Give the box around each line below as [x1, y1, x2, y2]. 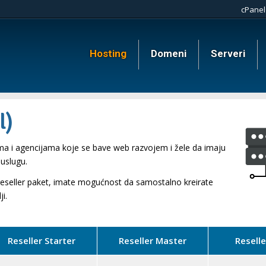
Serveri [211, 47, 245, 59]
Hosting [90, 47, 126, 59]
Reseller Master [119, 235, 186, 246]
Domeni [151, 47, 186, 59]
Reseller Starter [8, 235, 75, 246]
